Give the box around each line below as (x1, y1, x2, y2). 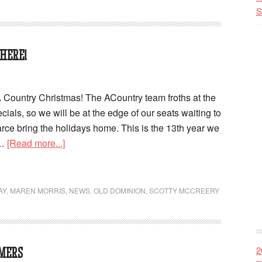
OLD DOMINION (94, 185, 146, 195)
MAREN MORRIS (10, 185, 65, 195)
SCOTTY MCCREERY (149, 185, 219, 195)
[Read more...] (7, 136, 65, 150)
